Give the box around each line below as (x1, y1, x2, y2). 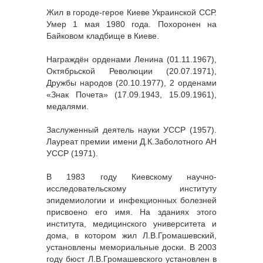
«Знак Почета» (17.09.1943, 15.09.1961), (46, 90, 217, 100)
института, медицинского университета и (46, 219, 217, 229)
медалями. (46, 102, 89, 112)
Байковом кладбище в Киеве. (46, 31, 159, 41)
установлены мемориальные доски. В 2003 (46, 242, 217, 252)
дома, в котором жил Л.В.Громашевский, (46, 231, 217, 241)
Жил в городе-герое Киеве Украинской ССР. (46, 8, 217, 18)
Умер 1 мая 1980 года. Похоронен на (46, 19, 217, 29)
